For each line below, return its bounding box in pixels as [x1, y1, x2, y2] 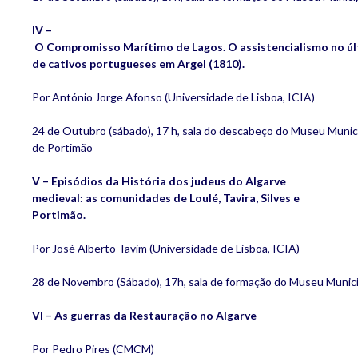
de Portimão [31, 141, 93, 155]
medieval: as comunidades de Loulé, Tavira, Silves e [31, 191, 300, 205]
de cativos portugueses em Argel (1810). [31, 57, 245, 71]
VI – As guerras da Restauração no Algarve [31, 308, 257, 323]
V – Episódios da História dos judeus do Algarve [31, 174, 286, 189]
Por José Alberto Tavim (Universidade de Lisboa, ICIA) [31, 241, 300, 256]
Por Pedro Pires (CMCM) [31, 342, 154, 356]
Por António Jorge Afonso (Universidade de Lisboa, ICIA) [31, 90, 315, 105]
